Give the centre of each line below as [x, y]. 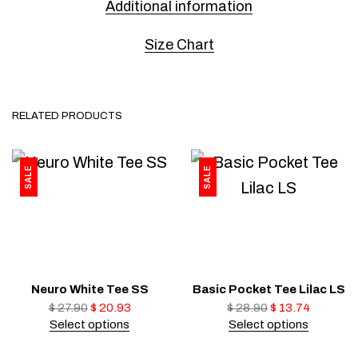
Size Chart [179, 45]
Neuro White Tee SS [89, 289]
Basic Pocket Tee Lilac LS [268, 289]
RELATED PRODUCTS [67, 116]
